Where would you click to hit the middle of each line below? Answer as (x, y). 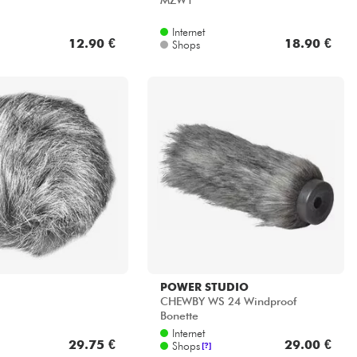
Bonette (179, 316)
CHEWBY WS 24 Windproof (228, 302)
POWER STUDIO (204, 286)
